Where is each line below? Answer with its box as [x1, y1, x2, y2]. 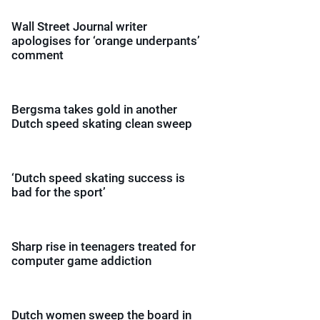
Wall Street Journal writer [11, 19, 147, 34]
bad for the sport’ [11, 185, 106, 199]
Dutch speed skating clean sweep [11, 116, 192, 131]
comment [11, 48, 64, 62]
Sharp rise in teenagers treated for [11, 239, 196, 254]
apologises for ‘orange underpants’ [11, 34, 200, 48]
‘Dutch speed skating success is [11, 171, 185, 185]
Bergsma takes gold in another [11, 102, 177, 116]
